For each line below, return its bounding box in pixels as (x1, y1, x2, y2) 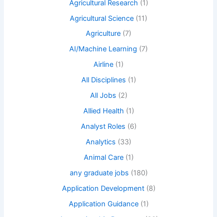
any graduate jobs (69, 168, 129, 177)
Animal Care (83, 153, 124, 162)
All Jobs (90, 91, 116, 100)
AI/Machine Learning (69, 45, 137, 54)
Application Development (62, 184, 144, 193)
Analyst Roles (80, 122, 125, 131)
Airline (93, 60, 113, 69)
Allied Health (83, 107, 124, 116)
